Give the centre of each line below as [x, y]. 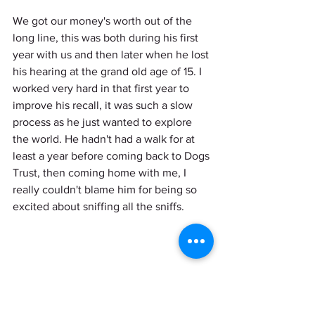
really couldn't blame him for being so [106, 189]
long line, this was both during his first [107, 37]
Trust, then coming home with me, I [101, 172]
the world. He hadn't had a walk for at [105, 139]
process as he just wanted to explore [104, 122]
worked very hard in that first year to [102, 88]
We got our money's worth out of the [104, 20]
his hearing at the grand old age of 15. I [109, 71]
